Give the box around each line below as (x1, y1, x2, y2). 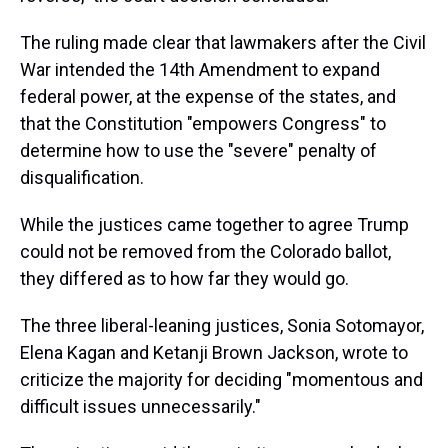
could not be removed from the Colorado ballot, (20, 241, 391, 262)
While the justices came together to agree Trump (20, 214, 409, 235)
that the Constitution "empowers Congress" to (20, 113, 386, 134)
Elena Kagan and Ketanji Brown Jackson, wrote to (20, 342, 408, 363)
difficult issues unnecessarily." (20, 396, 261, 417)
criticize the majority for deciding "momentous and (20, 369, 423, 390)
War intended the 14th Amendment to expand (20, 59, 380, 80)
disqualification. (20, 167, 144, 188)
